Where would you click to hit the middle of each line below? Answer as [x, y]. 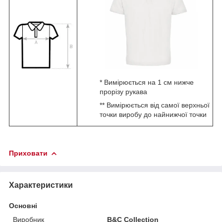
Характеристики [41, 185]
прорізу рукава [123, 92]
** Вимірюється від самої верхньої [155, 105]
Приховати [28, 153]
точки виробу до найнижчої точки [153, 115]
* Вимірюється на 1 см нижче [147, 83]
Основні [23, 205]
